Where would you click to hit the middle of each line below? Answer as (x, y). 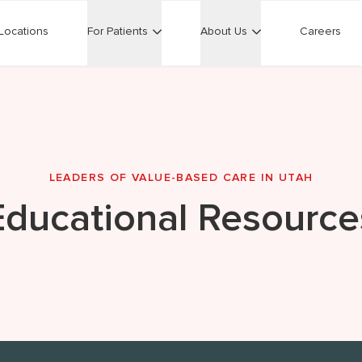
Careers (320, 31)
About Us (224, 31)
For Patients (118, 31)
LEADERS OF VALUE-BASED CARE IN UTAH (181, 177)
